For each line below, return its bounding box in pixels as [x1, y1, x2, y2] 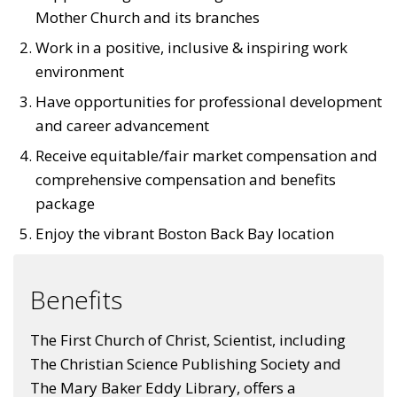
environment [35, 61, 124, 82]
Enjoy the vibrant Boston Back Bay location [35, 223, 334, 244]
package [35, 193, 95, 214]
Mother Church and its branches [35, 7, 260, 27]
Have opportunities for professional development [35, 91, 382, 112]
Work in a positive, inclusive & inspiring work [35, 37, 347, 58]
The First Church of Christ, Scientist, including [30, 330, 346, 350]
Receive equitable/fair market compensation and [35, 145, 378, 166]
